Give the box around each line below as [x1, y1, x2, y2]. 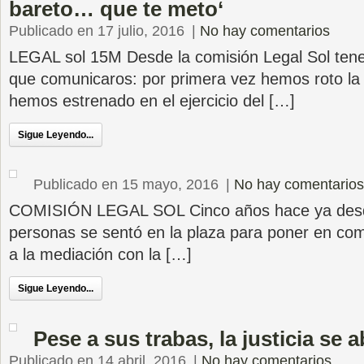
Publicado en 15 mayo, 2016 [33, 176, 219, 193]
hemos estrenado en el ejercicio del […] [9, 92, 295, 110]
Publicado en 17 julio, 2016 [9, 23, 184, 39]
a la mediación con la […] [9, 245, 192, 263]
